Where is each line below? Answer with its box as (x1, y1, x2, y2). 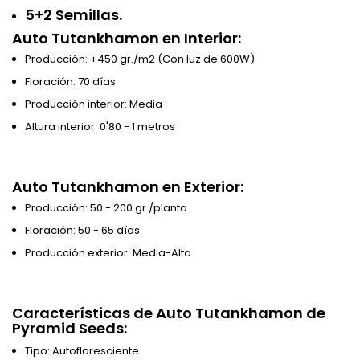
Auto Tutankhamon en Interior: (12, 28, 241, 49)
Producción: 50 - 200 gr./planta (25, 200, 187, 216)
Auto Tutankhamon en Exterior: (12, 177, 243, 198)
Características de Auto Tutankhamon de (12, 303, 325, 324)
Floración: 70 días (25, 74, 116, 90)
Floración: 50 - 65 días (25, 223, 140, 239)
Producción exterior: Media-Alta (25, 245, 191, 261)
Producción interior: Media (25, 96, 162, 112)
